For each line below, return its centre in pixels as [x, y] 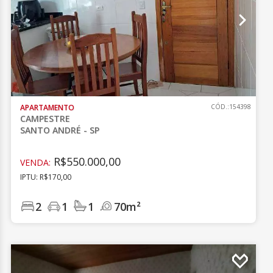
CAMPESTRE [45, 119]
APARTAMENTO [48, 108]
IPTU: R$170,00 [46, 177]
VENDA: [36, 162]
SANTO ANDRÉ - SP [60, 130]
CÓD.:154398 [231, 107]
